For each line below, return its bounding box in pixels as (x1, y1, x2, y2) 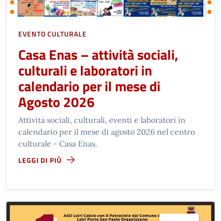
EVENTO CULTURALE (18, 28, 87, 39)
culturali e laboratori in (18, 59, 152, 81)
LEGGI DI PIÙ (18, 154, 62, 165)
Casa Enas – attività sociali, (18, 43, 178, 65)
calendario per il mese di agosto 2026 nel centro (18, 126, 195, 137)
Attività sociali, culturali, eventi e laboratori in (18, 114, 185, 125)
